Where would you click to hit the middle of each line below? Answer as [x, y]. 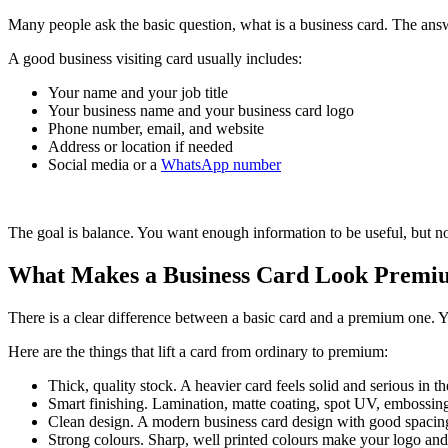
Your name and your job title [138, 93]
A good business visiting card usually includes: [155, 59]
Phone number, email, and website [156, 129]
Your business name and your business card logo [201, 111]
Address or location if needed [140, 147]
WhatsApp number [221, 165]
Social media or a [104, 165]
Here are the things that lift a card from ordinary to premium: [198, 352]
